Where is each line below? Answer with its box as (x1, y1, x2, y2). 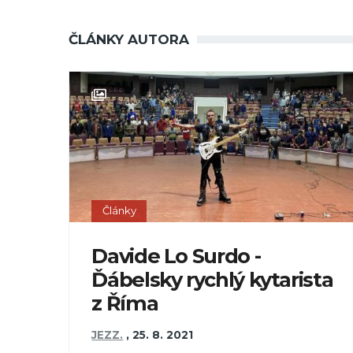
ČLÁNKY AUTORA (69, 32, 189, 48)
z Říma (91, 290, 158, 315)
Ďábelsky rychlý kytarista (91, 266, 333, 292)
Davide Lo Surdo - (91, 243, 261, 268)
